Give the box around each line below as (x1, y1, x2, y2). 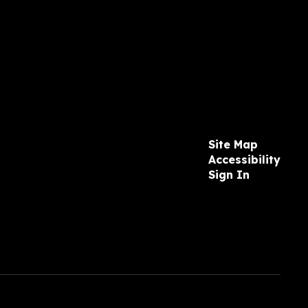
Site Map (208, 137, 258, 151)
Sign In (208, 167, 250, 181)
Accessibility (208, 152, 280, 166)
